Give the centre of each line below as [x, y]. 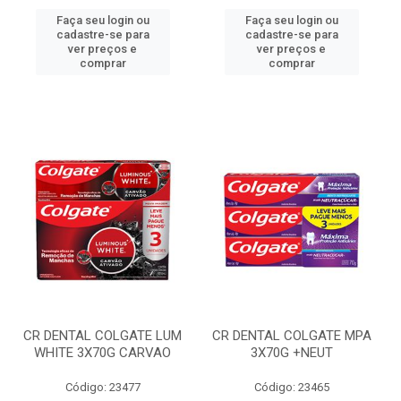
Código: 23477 [102, 387]
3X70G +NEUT [291, 353]
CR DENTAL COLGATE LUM [102, 336]
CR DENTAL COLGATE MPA [291, 336]
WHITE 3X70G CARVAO [102, 353]
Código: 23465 [291, 387]
